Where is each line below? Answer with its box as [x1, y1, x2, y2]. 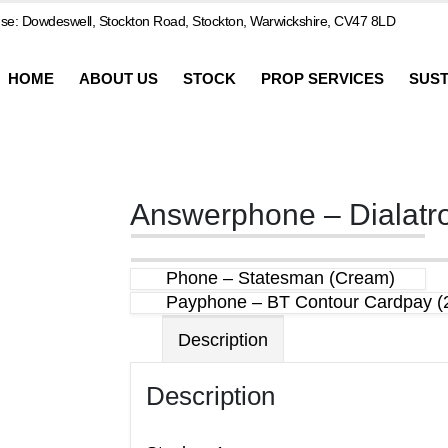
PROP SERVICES [261, 69, 384, 87]
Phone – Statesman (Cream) [165, 267, 395, 288]
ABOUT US [79, 69, 158, 87]
